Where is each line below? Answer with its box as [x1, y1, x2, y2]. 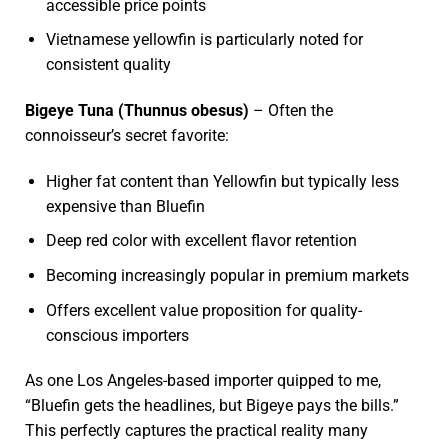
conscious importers [45, 325, 189, 345]
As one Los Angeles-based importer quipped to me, [25, 371, 381, 391]
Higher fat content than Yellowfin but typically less [45, 171, 399, 191]
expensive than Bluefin [45, 196, 205, 216]
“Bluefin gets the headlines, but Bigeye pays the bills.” [25, 396, 399, 416]
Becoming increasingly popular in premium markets [45, 265, 409, 285]
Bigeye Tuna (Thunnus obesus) [25, 101, 249, 120]
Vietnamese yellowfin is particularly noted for [45, 30, 363, 50]
